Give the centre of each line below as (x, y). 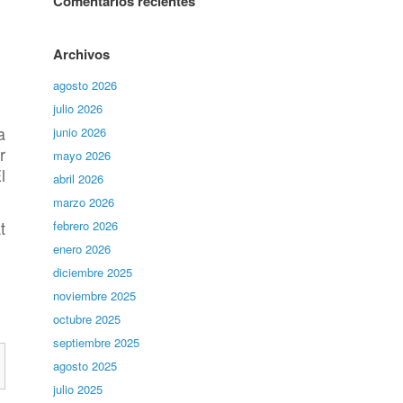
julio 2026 (78, 108)
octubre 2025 (87, 319)
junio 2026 (80, 132)
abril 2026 (79, 179)
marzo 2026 (84, 202)
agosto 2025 (85, 366)
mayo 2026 (82, 155)
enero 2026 (82, 249)
